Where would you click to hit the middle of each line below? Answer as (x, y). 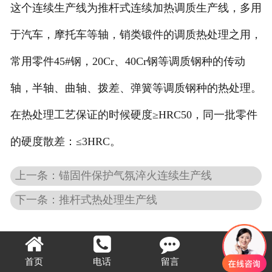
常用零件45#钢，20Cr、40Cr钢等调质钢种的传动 (127, 62)
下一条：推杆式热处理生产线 (87, 199)
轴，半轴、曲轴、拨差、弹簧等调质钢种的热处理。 (136, 88)
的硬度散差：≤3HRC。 (65, 142)
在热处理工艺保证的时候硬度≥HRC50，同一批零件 (134, 115)
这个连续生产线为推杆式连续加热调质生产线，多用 (136, 8)
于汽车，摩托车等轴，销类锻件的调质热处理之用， (136, 35)
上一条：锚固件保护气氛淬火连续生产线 (114, 175)
